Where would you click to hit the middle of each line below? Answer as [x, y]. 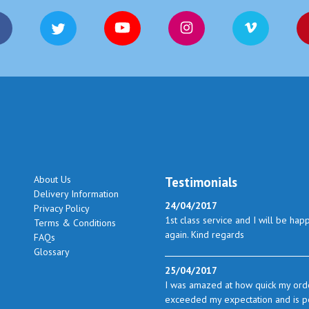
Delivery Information [76, 193]
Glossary [52, 251]
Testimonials [201, 182]
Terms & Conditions [75, 222]
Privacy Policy [62, 208]
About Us [52, 179]
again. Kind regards [205, 234]
